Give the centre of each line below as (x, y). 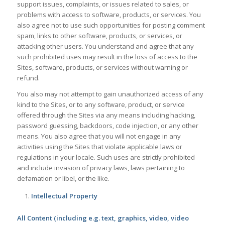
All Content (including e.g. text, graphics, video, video (103, 218)
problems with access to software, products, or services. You (109, 15)
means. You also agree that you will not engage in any (99, 136)
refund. (28, 78)
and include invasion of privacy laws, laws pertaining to (101, 168)
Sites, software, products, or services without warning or (102, 68)
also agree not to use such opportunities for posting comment (111, 25)
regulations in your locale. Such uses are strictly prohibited (106, 157)
